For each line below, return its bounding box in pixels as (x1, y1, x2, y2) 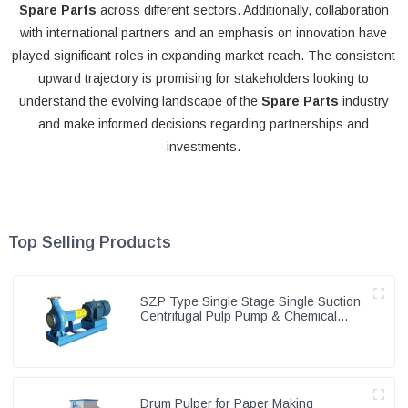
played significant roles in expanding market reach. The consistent (12, 48, 396, 64)
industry (338, 94, 389, 109)
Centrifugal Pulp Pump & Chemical (140, 309, 338, 324)
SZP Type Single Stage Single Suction (140, 294, 362, 310)
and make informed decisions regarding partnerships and (38, 117, 370, 132)
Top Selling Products (7, 233, 171, 252)
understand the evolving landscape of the (18, 94, 261, 109)
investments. (167, 139, 241, 155)
